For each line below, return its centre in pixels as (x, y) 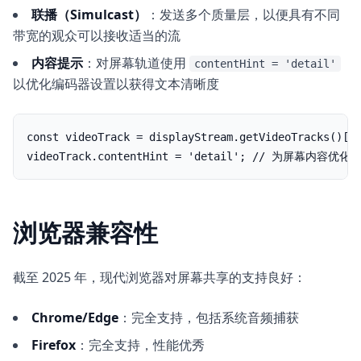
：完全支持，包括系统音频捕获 (209, 317)
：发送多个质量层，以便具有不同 (243, 15)
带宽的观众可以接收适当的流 (97, 35)
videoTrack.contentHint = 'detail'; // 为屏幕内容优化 (189, 156)
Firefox (54, 345)
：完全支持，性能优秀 (140, 345)
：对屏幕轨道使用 (136, 63)
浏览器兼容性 (85, 232)
